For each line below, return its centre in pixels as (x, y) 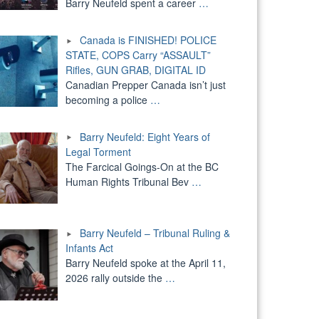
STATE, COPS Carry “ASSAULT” (138, 54)
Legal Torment (98, 151)
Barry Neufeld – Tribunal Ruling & (155, 233)
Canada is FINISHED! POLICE (148, 40)
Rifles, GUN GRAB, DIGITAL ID (135, 69)
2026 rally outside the (115, 278)
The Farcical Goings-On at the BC (142, 166)
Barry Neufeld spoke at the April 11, (145, 263)
